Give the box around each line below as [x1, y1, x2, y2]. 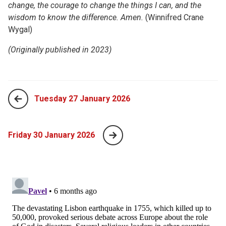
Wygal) [8, 24, 32, 34]
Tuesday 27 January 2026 [34, 93, 130, 103]
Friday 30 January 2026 [8, 130, 95, 140]
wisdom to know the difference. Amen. [8, 12, 143, 22]
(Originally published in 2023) [8, 44, 111, 54]
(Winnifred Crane [143, 12, 204, 22]
